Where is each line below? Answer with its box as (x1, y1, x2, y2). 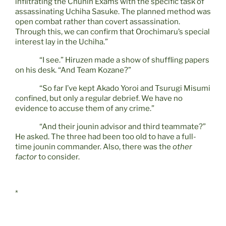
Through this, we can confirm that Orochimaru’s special (15, 27, 210, 37)
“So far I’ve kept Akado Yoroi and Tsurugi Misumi (39, 84, 210, 93)
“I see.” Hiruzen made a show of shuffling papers (39, 55, 209, 65)
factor (15, 152, 37, 162)
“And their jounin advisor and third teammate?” (39, 122, 206, 132)
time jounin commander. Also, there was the (15, 142, 173, 152)
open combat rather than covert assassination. (15, 17, 180, 27)
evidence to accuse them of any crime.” (15, 104, 154, 114)
